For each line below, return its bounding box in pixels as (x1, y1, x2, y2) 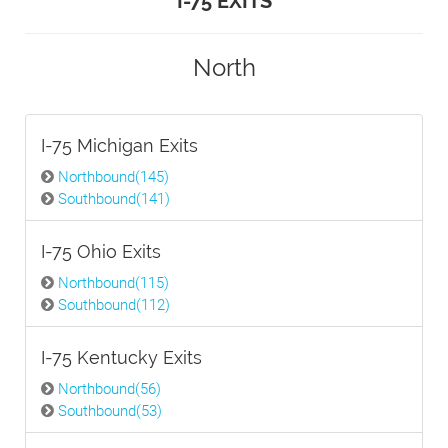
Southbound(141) (58, 190, 170, 208)
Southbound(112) (58, 296, 170, 314)
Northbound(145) (58, 168, 169, 186)
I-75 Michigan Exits (41, 135, 198, 156)
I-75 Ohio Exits (41, 241, 161, 262)
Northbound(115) (58, 274, 169, 292)
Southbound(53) (58, 402, 162, 420)
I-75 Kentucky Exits (41, 347, 202, 368)
